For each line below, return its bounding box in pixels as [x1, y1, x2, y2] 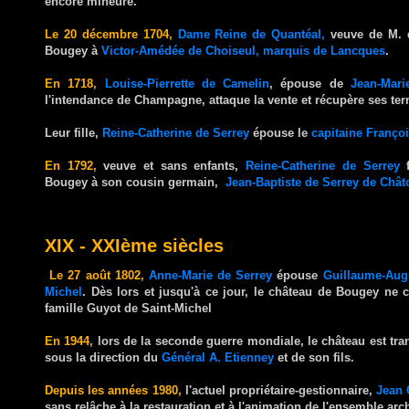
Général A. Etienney [162, 350, 274, 364]
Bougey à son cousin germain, [45, 174, 222, 189]
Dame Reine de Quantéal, [177, 26, 326, 41]
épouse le [249, 125, 311, 140]
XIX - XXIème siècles [45, 235, 224, 256]
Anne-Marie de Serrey [148, 267, 273, 282]
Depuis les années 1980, [45, 383, 182, 397]
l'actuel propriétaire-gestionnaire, [181, 383, 377, 397]
